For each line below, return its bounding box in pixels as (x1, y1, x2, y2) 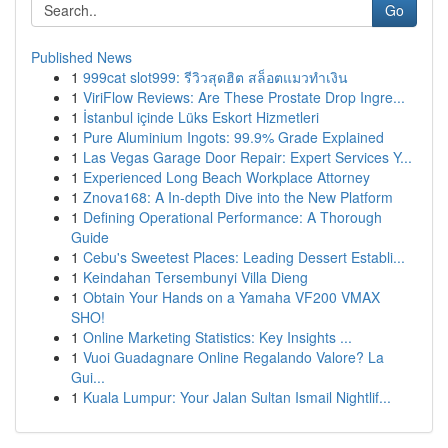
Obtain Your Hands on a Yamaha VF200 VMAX (83, 287, 380, 307)
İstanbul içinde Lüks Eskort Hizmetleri (83, 107, 319, 127)
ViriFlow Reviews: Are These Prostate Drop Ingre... (83, 87, 405, 107)
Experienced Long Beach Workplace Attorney (83, 167, 370, 187)
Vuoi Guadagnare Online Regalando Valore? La (83, 347, 384, 367)
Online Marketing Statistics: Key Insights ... (83, 327, 352, 347)
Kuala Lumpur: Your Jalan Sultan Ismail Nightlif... (83, 387, 391, 407)
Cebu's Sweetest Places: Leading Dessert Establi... (83, 247, 405, 267)
